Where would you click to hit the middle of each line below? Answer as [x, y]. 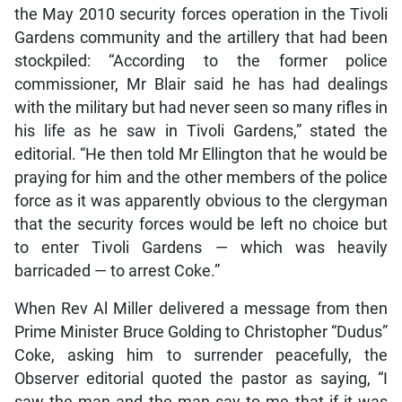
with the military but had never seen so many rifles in [201, 108]
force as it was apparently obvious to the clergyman [201, 201]
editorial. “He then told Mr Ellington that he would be [201, 155]
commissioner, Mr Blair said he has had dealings [201, 85]
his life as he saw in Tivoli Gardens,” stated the [201, 131]
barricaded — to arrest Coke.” [117, 271]
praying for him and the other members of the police [201, 178]
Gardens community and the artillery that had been [201, 38]
